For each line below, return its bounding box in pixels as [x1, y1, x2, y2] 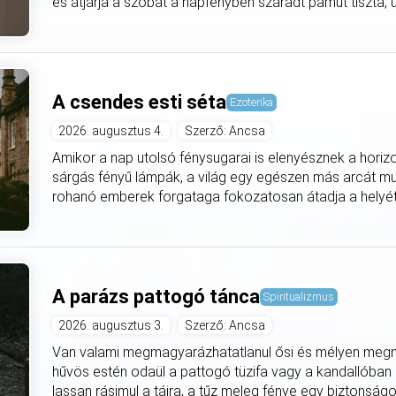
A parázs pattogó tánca [52, 286, 261, 308]
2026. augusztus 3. [58, 318, 164, 333]
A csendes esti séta [52, 91, 227, 114]
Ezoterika [230, 95, 274, 110]
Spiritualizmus [263, 290, 335, 304]
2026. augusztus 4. [58, 124, 164, 139]
